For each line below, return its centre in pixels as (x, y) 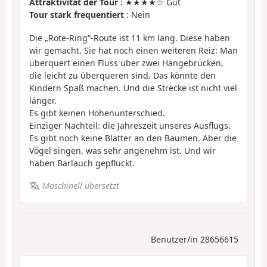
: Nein (137, 15)
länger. (43, 100)
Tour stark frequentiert (77, 15)
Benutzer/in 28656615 (195, 239)
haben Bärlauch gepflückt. (82, 163)
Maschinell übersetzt (80, 186)
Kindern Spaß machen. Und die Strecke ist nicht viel (133, 88)
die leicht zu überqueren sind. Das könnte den (122, 75)
